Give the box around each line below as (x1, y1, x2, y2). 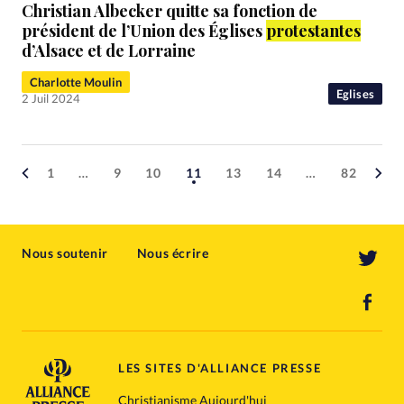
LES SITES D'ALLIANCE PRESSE (117, 361, 322, 375)
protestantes (266, 20, 361, 42)
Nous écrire (136, 245, 209, 262)
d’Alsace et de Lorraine (22, 40, 196, 62)
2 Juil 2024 (22, 91, 80, 106)
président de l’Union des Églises (22, 20, 266, 42)
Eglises (335, 87, 374, 102)
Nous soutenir (22, 245, 108, 262)
